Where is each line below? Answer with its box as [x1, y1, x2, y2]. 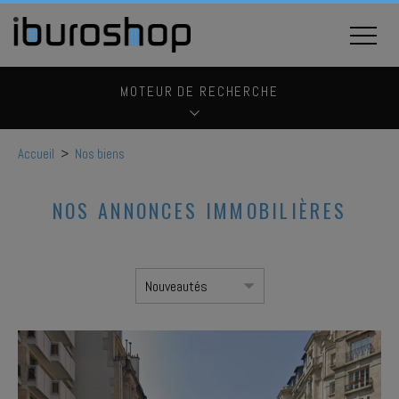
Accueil [18, 145, 54, 162]
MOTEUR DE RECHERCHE [120, 83, 279, 100]
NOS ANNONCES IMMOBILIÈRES [52, 196, 347, 224]
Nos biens [75, 145, 125, 162]
